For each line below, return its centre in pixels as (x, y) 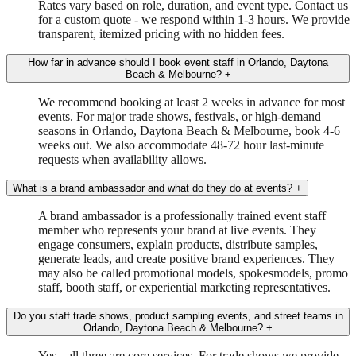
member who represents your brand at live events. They (177, 230)
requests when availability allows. (122, 159)
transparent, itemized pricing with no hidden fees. (161, 33)
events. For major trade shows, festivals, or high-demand (180, 116)
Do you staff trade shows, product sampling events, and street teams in (178, 315)
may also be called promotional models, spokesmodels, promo (193, 273)
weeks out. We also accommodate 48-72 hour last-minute (181, 145)
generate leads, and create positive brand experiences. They (186, 258)
